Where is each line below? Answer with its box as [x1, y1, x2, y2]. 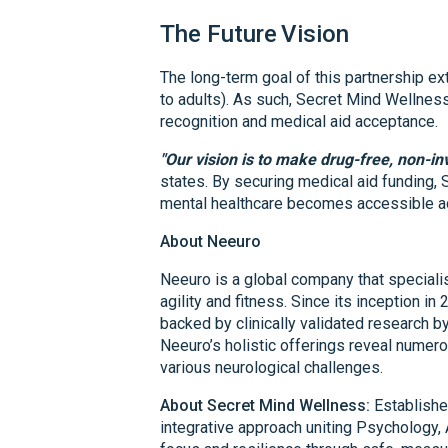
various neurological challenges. [160, 357, 383, 377]
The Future [160, 19, 277, 48]
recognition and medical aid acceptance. [160, 111, 438, 131]
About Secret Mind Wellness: [160, 395, 370, 415]
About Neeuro [160, 231, 261, 251]
